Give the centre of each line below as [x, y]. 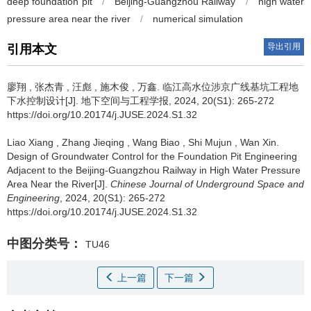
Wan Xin [258, 142]
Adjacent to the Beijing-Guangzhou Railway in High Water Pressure [154, 170]
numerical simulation [198, 19]
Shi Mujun [210, 142]
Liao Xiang [30, 142]
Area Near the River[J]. [59, 184]
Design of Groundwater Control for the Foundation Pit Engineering [152, 156]
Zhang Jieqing [93, 142]
